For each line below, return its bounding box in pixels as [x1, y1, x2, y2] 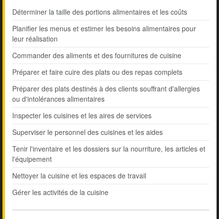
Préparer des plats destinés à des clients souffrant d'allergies [12, 84, 200, 94]
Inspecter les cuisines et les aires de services [12, 110, 152, 121]
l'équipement [12, 154, 52, 164]
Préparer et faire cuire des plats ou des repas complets [12, 67, 182, 77]
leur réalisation [12, 34, 58, 44]
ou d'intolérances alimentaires [12, 94, 105, 104]
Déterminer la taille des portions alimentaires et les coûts [12, 7, 187, 17]
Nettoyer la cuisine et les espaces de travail [12, 171, 146, 181]
